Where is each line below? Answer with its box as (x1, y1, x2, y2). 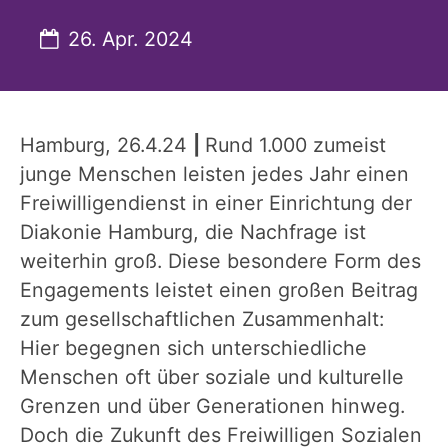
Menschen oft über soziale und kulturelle (20, 365, 404, 390)
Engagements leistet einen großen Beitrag (20, 278, 418, 303)
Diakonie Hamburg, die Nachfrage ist (20, 220, 366, 245)
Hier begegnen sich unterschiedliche (20, 336, 367, 361)
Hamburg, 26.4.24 (20, 133, 193, 158)
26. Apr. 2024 (67, 27, 193, 52)
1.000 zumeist (259, 133, 386, 158)
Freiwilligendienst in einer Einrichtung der (20, 191, 412, 216)
